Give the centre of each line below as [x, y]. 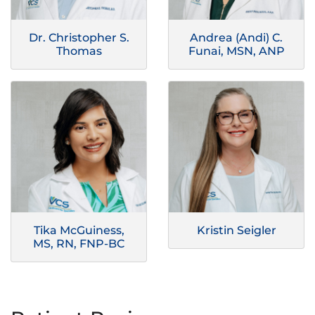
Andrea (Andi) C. [236, 38]
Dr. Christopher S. [79, 38]
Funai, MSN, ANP [236, 51]
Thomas [79, 51]
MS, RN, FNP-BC [79, 244]
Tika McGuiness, [79, 231]
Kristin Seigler [236, 231]
